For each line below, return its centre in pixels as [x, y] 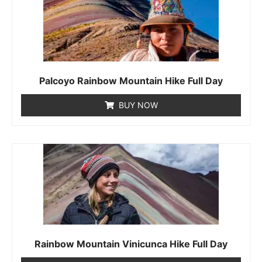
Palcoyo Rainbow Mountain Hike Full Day [131, 80]
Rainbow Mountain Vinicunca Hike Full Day [131, 244]
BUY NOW [138, 105]
